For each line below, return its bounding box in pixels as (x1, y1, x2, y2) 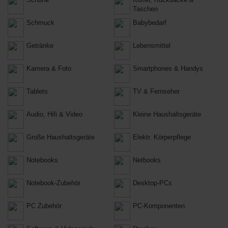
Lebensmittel (133, 42, 170, 49)
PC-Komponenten (133, 202, 185, 210)
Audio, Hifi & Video (26, 110, 82, 118)
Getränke (26, 42, 53, 49)
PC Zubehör (26, 202, 62, 210)
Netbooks (133, 156, 161, 164)
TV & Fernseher (133, 88, 180, 95)
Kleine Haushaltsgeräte (133, 110, 201, 118)
